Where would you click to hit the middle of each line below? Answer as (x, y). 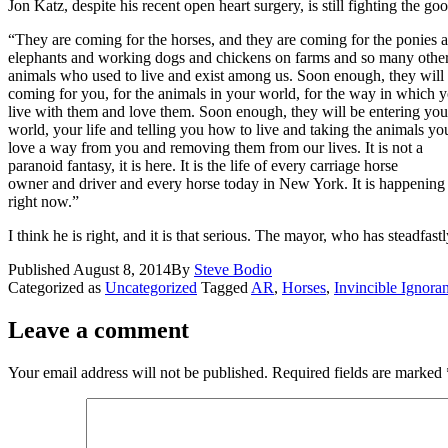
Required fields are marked (359, 372)
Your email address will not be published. (138, 372)
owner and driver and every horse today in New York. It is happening (226, 183)
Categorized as (56, 287)
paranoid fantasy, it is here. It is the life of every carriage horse (203, 165)
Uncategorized (151, 287)
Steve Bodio (233, 269)
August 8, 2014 (122, 269)
